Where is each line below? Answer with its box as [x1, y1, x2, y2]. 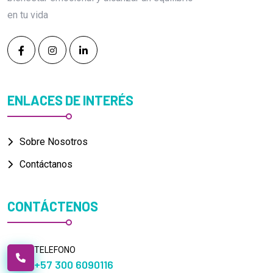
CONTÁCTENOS [7, 197, 98, 214]
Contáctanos [19, 158, 73, 170]
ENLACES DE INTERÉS [7, 91, 133, 108]
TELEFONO [34, 245, 76, 255]
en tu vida [7, 9, 48, 21]
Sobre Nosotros [19, 135, 88, 147]
